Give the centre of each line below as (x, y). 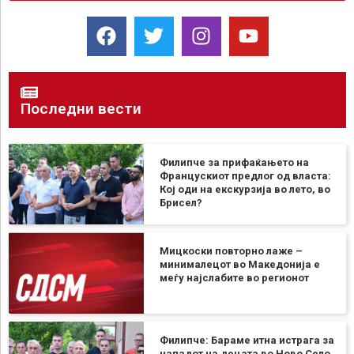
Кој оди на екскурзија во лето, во (245, 189)
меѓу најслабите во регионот (234, 278)
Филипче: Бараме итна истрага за (247, 340)
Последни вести (81, 108)
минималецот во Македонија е (239, 265)
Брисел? (181, 202)
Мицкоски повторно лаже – (231, 251)
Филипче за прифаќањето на (234, 162)
